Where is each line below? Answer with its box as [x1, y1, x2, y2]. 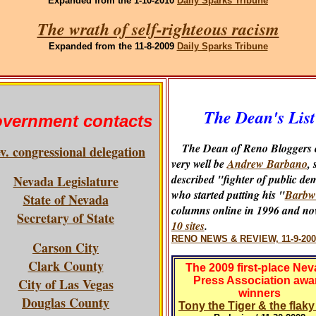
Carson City [32, 238, 99, 257]
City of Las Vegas [18, 275, 114, 293]
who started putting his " [171, 187, 285, 202]
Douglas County [22, 293, 109, 312]
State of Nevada [23, 190, 109, 209]
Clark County [28, 257, 104, 275]
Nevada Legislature [13, 172, 119, 190]
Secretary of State [17, 209, 114, 227]
